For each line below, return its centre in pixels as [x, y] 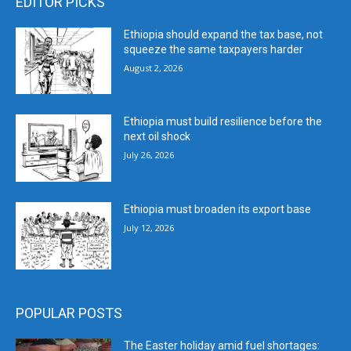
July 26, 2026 [149, 155]
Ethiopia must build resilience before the [223, 122]
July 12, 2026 [149, 228]
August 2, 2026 [154, 67]
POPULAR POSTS [69, 313]
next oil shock [157, 137]
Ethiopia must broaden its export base [218, 210]
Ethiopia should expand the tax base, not [224, 34]
